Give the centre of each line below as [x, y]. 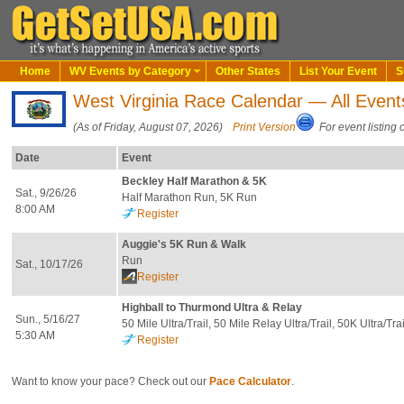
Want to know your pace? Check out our [111, 381]
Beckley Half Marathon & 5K [195, 181]
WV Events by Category [130, 71]
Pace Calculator [251, 381]
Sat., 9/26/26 [46, 193]
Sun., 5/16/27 [48, 319]
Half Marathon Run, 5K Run [190, 197]
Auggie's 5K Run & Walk [184, 244]
